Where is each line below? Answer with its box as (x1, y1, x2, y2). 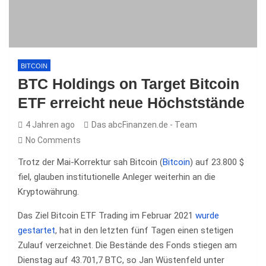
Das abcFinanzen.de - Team (91, 120, 197, 129)
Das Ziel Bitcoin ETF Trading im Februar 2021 (18, 210, 195, 221)
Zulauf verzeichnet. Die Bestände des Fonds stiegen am (18, 240, 237, 251)
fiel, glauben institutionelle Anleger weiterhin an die (18, 172, 216, 182)
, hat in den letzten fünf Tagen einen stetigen (55, 225, 233, 236)
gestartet (18, 225, 55, 236)
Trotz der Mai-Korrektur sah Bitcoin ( (18, 157, 163, 167)
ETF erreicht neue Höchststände (18, 94, 245, 111)
